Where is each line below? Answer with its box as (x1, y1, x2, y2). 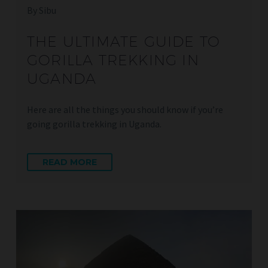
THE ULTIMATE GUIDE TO (27, 32, 221, 50)
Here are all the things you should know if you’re (27, 103, 223, 115)
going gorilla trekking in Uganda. (27, 117, 162, 130)
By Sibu (27, 4, 56, 16)
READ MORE (42, 157, 97, 168)
